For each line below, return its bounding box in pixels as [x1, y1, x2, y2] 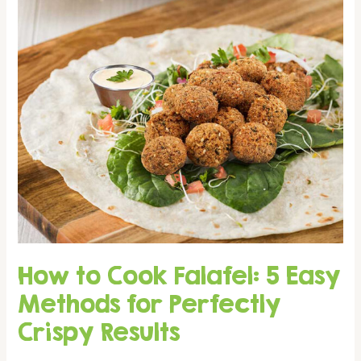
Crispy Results [18, 317, 180, 346]
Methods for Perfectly [18, 288, 282, 317]
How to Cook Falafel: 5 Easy [18, 260, 342, 289]
